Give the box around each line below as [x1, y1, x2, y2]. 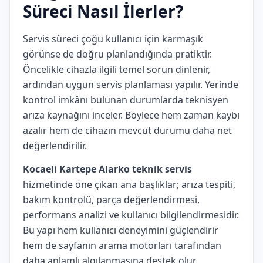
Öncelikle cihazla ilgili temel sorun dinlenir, [23, 63, 210, 76]
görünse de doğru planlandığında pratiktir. [23, 48, 212, 60]
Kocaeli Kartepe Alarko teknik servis [23, 163, 192, 176]
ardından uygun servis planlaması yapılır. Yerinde [23, 78, 238, 91]
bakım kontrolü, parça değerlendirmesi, [23, 193, 200, 206]
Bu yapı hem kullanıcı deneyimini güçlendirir [23, 224, 218, 237]
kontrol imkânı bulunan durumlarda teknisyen [23, 93, 228, 106]
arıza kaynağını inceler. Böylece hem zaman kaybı [23, 109, 240, 122]
